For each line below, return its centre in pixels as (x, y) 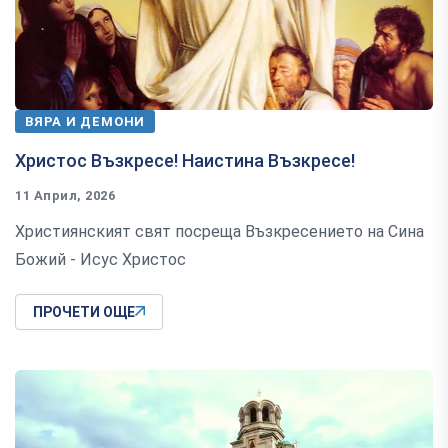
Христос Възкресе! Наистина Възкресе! (185, 161)
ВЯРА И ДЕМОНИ (85, 122)
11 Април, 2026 (65, 196)
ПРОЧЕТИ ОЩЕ (84, 312)
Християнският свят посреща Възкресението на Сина (219, 232)
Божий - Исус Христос (100, 260)
